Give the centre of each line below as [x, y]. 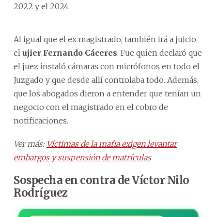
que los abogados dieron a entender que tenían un [107, 93]
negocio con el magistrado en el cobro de [91, 107]
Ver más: [30, 144]
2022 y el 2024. [42, 6]
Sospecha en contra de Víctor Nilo [101, 180]
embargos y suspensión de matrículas [82, 157]
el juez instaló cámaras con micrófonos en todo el [107, 66]
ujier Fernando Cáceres [70, 53]
